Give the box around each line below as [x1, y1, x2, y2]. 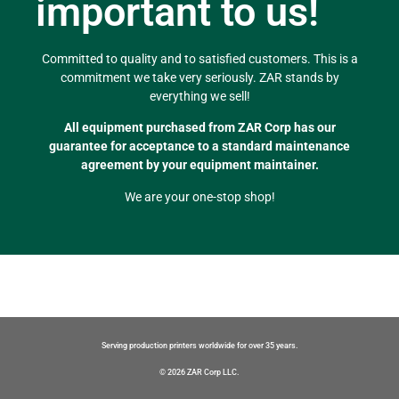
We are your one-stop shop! [124, 189, 275, 204]
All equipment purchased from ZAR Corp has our [63, 120, 336, 135]
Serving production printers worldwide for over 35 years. [101, 340, 298, 350]
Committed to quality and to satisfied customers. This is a [41, 51, 358, 66]
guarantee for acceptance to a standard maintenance [49, 139, 350, 154]
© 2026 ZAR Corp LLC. [159, 367, 240, 377]
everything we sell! [149, 88, 250, 103]
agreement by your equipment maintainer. [80, 158, 319, 173]
